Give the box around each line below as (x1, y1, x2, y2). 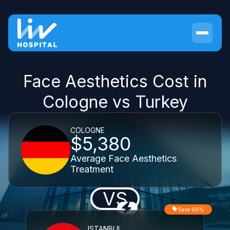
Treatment (70, 163, 113, 175)
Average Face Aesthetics (70, 152, 177, 164)
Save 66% (178, 206, 204, 213)
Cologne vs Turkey (42, 92, 188, 112)
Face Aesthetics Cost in (23, 71, 207, 91)
